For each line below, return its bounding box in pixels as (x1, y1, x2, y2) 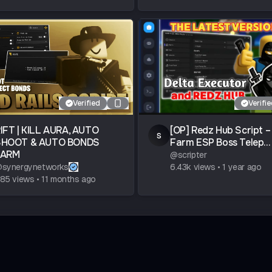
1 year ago (222, 162, 262, 172)
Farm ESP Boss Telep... (170, 136, 271, 149)
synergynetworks (2, 162, 69, 172)
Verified (73, 98, 100, 109)
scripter (177, 150, 207, 160)
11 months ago (41, 174, 97, 185)
